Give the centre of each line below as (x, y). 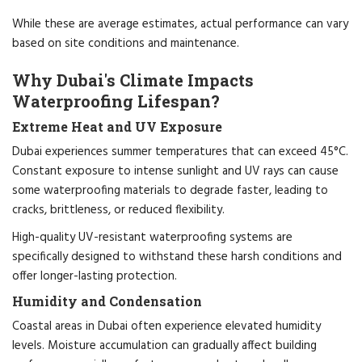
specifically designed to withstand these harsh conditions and (177, 257)
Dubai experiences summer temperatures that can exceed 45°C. (180, 152)
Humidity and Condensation (107, 301)
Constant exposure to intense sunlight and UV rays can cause (175, 171)
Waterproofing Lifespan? (116, 101)
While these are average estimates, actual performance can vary (180, 24)
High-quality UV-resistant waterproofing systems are (152, 237)
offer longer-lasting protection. (95, 276)
